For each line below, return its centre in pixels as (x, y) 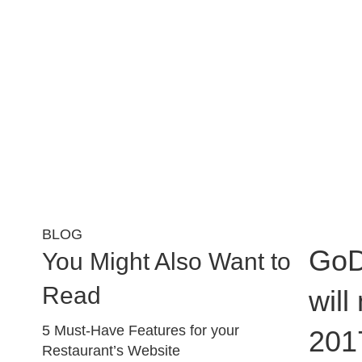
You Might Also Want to (166, 261)
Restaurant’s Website (111, 351)
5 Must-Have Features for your (141, 330)
